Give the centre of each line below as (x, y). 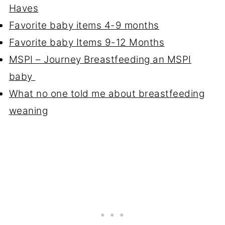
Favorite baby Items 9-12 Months (87, 43)
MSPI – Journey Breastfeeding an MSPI (100, 60)
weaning (28, 111)
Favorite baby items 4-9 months (84, 26)
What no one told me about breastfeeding (107, 94)
